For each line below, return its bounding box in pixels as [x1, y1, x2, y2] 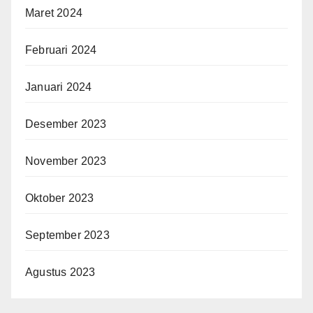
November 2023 [25, 155, 107, 168]
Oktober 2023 [25, 192, 94, 205]
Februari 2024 [25, 44, 97, 57]
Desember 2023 [25, 118, 107, 131]
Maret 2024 [25, 7, 82, 20]
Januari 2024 [25, 81, 92, 94]
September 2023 [25, 229, 110, 242]
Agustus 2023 [25, 266, 96, 279]
